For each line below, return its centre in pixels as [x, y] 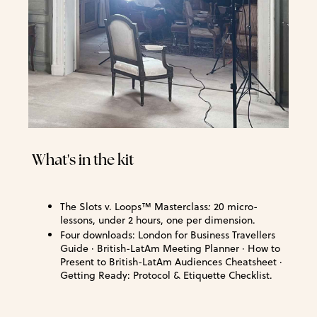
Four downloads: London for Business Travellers [168, 235]
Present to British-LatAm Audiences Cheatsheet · [171, 262]
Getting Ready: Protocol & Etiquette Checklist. [166, 276]
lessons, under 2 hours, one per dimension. [158, 220]
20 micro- [236, 206]
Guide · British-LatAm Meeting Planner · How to [170, 249]
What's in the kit [83, 159]
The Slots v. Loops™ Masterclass [134, 206]
